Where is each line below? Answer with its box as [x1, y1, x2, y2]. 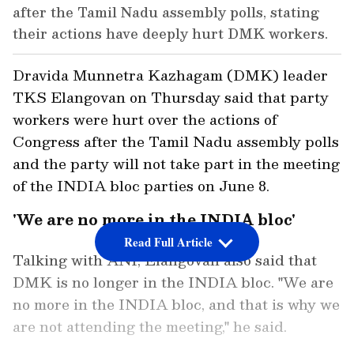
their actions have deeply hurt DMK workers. [13, 22, 328, 45]
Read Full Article [123, 233, 213, 251]
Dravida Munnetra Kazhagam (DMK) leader [13, 63, 328, 87]
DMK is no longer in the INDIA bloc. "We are [13, 270, 333, 294]
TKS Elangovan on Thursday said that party [13, 85, 329, 109]
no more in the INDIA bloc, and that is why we [13, 292, 340, 316]
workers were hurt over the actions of [13, 107, 277, 131]
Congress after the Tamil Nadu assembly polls [13, 130, 339, 153]
